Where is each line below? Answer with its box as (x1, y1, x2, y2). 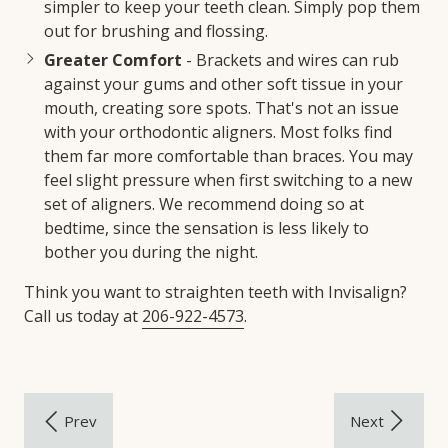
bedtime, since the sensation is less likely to (44, 216, 369, 239)
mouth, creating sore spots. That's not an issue (44, 96, 399, 119)
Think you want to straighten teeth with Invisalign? (24, 280, 407, 303)
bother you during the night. (44, 240, 258, 263)
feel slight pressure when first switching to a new (44, 168, 412, 191)
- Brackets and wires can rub (182, 48, 399, 71)
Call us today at (24, 304, 142, 327)
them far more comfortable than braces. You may (44, 144, 413, 167)
